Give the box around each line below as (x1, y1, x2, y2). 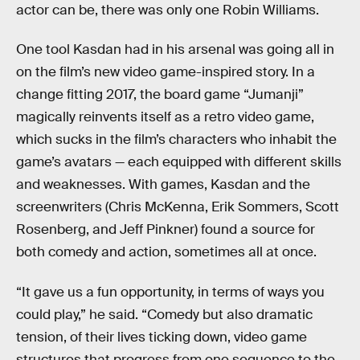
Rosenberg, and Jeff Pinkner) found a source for (16, 221, 315, 239)
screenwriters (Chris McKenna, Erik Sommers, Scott (16, 198, 339, 216)
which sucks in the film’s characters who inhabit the (16, 131, 337, 149)
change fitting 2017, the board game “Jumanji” (16, 86, 304, 104)
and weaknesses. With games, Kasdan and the (16, 176, 310, 194)
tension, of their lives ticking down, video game (16, 328, 307, 346)
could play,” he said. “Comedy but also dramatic (16, 305, 313, 323)
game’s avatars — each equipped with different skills (16, 153, 342, 171)
